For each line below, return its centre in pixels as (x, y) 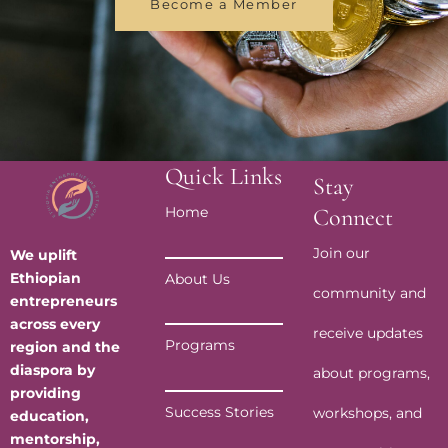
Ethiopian (45, 278)
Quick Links (223, 177)
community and (370, 293)
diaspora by (52, 370)
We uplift (43, 255)
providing (45, 393)
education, (49, 416)
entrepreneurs (63, 301)
